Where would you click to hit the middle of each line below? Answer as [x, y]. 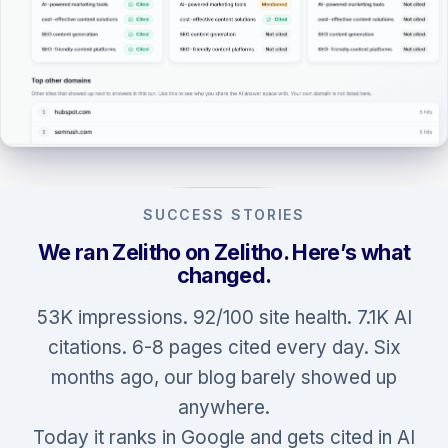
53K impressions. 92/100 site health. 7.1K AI [224, 317]
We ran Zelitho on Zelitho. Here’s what [224, 251]
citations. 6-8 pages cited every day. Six [224, 347]
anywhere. [224, 407]
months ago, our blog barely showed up [224, 377]
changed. [224, 274]
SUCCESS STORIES [224, 214]
